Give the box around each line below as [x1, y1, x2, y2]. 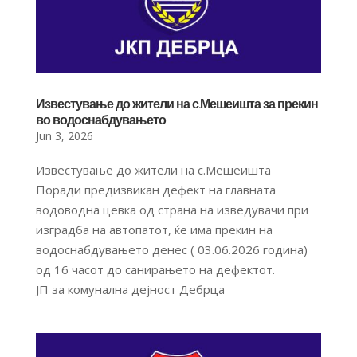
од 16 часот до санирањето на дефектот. [35, 261, 275, 277]
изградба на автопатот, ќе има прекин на [35, 221, 273, 237]
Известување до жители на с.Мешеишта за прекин [35, 95, 318, 112]
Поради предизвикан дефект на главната [35, 181, 276, 198]
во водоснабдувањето [35, 111, 166, 128]
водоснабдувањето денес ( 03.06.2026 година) [35, 241, 308, 257]
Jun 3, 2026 [35, 127, 93, 143]
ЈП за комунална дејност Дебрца [35, 280, 225, 297]
